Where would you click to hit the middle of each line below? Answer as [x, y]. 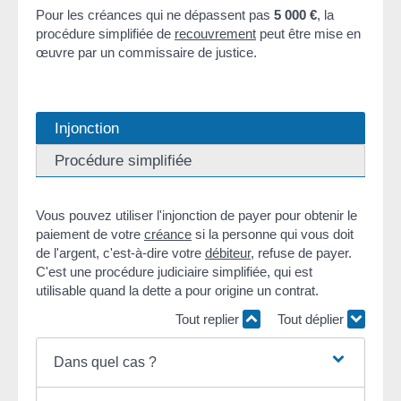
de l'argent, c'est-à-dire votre [120, 253]
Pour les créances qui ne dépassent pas [155, 14]
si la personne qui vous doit [273, 235]
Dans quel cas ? [105, 363]
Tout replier [209, 319]
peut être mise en [308, 33]
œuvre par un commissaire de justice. [146, 52]
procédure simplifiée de [105, 33]
